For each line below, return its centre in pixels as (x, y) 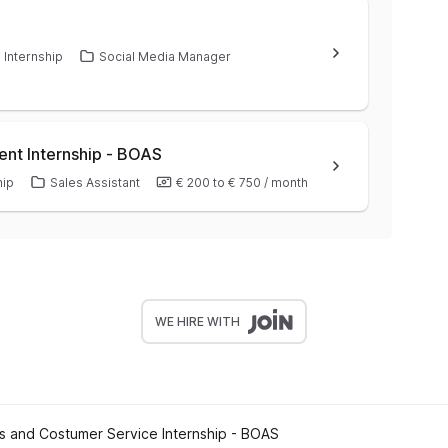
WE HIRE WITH (197, 321)
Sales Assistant (95, 182)
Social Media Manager (165, 56)
